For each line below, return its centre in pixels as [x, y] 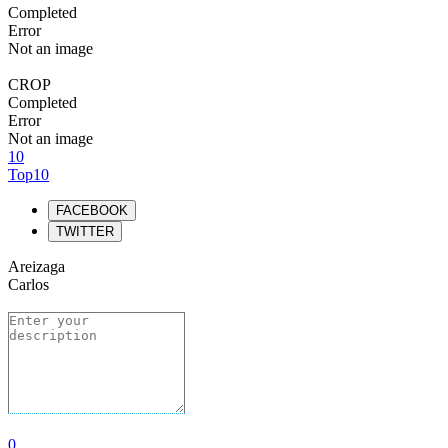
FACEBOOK [92, 210]
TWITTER [85, 231]
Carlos [28, 284]
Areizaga [36, 266]
